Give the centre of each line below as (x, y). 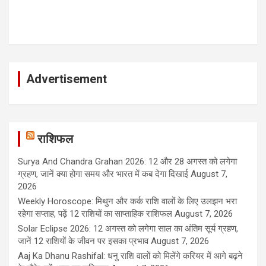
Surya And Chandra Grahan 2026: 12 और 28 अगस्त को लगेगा (127, 162)
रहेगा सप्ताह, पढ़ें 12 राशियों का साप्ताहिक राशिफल (95, 214)
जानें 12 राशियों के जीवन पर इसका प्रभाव (83, 241)
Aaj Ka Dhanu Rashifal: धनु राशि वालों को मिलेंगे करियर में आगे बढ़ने (130, 256)
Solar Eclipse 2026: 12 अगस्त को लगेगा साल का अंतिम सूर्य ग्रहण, (128, 229)
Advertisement (66, 79)
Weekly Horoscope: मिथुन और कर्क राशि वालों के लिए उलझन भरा (127, 202)
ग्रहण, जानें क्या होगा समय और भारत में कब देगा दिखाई (103, 174)
